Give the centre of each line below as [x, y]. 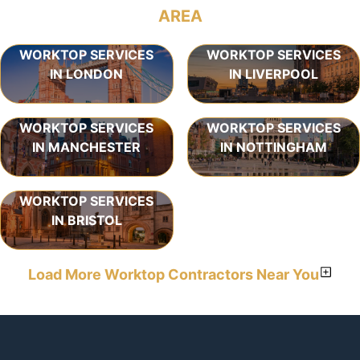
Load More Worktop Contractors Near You [173, 274]
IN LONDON [87, 74]
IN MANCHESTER [87, 147]
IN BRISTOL [86, 220]
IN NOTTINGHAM [273, 147]
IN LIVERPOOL [273, 74]
